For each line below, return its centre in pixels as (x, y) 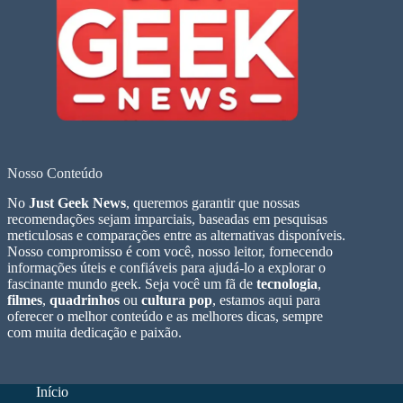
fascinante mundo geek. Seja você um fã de (132, 284)
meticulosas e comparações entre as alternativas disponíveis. (176, 236)
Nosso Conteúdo (55, 174)
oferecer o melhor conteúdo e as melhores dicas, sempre (165, 317)
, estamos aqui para (266, 300)
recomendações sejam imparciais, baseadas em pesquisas (167, 219)
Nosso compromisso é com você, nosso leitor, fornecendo (170, 252)
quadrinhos (85, 300)
